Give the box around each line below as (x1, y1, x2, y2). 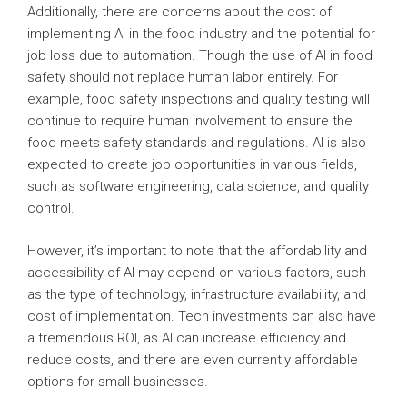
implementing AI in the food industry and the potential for (27, 25, 375, 43)
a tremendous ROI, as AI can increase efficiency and (27, 329, 346, 346)
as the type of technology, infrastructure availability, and (27, 285, 366, 303)
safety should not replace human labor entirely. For (27, 69, 338, 86)
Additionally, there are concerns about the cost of (27, 4, 332, 21)
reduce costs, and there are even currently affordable (27, 351, 358, 368)
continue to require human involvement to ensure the (27, 113, 352, 130)
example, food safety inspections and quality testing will (27, 91, 370, 108)
